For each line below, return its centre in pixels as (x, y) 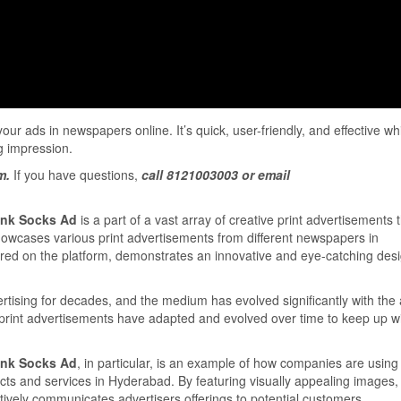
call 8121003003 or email (216, 175)
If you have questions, (76, 175)
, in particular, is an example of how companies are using (238, 363)
